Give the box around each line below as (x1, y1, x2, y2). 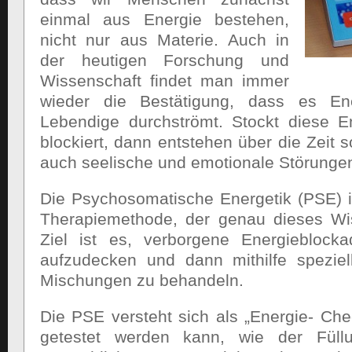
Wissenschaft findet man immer (40, 71, 289, 90)
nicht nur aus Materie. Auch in (40, 31, 289, 49)
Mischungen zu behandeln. (40, 271, 244, 289)
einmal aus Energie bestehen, (40, 10, 289, 28)
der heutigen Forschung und (40, 51, 289, 69)
